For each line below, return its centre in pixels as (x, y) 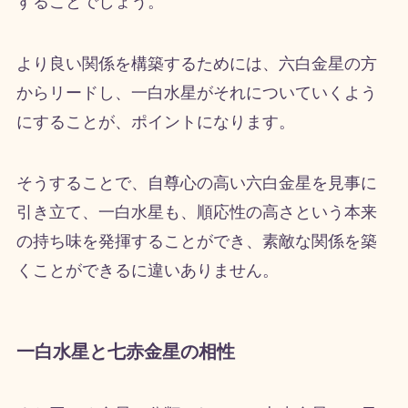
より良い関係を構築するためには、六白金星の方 (196, 63)
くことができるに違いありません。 (147, 271)
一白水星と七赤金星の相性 (125, 351)
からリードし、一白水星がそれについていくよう (196, 92)
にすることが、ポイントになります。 (155, 122)
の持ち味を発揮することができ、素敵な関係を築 (196, 242)
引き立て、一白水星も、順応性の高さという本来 (196, 213)
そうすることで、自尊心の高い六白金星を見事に (196, 184)
